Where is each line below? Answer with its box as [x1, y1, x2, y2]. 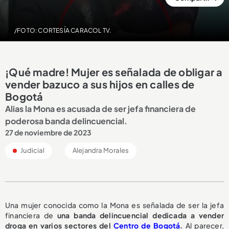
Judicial [19, 146, 44, 154]
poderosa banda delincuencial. [5, 115, 127, 126]
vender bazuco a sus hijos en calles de [5, 77, 195, 90]
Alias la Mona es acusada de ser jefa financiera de [5, 103, 196, 114]
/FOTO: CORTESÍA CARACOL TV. [14, 27, 111, 34]
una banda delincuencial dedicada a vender [57, 210, 224, 220]
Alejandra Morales [72, 146, 129, 154]
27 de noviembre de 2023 [5, 127, 91, 137]
